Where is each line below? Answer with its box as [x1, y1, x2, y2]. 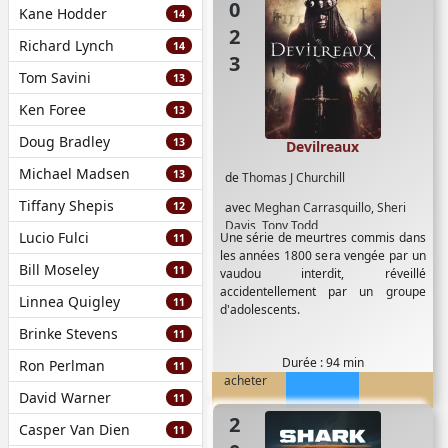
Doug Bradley [18, 132, 110, 151]
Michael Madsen [18, 164, 130, 183]
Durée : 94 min [281, 354, 364, 371]
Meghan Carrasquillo [253, 199, 371, 216]
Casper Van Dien [18, 420, 130, 439]
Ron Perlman [18, 356, 105, 375]
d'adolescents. [219, 301, 300, 318]
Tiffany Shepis [18, 196, 114, 215]
